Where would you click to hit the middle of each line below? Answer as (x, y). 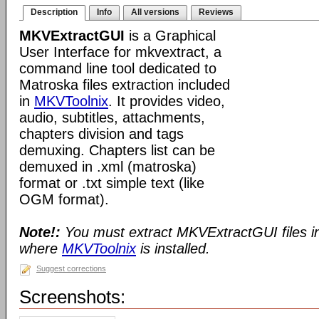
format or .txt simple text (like (112, 183)
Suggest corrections (71, 268)
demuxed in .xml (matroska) (108, 167)
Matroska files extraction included (125, 85)
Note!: (40, 232)
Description (54, 12)
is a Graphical (170, 36)
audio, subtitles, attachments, (112, 117)
